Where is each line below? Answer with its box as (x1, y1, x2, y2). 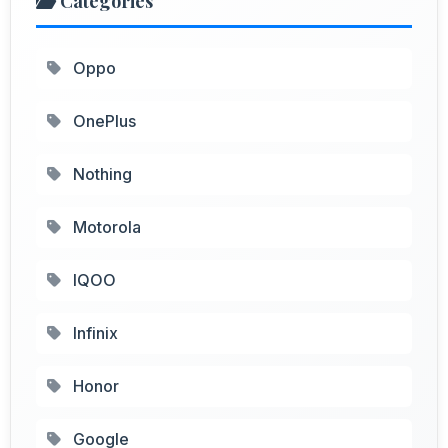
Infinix (69, 322, 118, 343)
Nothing (69, 163, 132, 184)
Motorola (69, 216, 141, 237)
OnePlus (69, 110, 136, 131)
